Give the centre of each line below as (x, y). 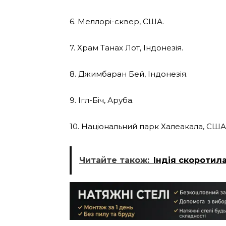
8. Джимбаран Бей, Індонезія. (129, 74)
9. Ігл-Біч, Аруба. (102, 100)
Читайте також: (114, 160)
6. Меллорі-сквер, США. (117, 21)
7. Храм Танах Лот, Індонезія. (126, 47)
